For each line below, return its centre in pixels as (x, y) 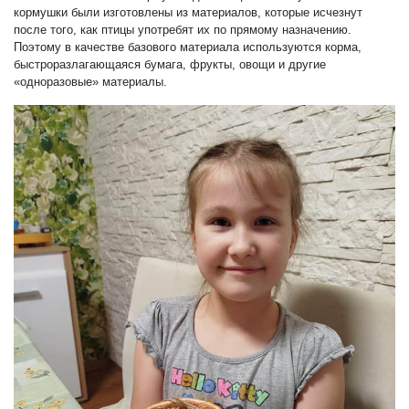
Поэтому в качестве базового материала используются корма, (188, 47)
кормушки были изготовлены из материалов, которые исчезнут (188, 13)
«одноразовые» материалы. (90, 82)
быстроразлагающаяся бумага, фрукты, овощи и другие (170, 65)
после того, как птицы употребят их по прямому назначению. (183, 30)
